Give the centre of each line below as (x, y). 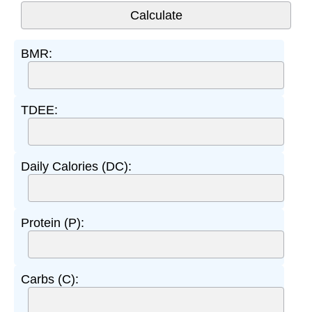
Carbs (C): (50, 279)
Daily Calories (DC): (76, 166)
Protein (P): (53, 223)
